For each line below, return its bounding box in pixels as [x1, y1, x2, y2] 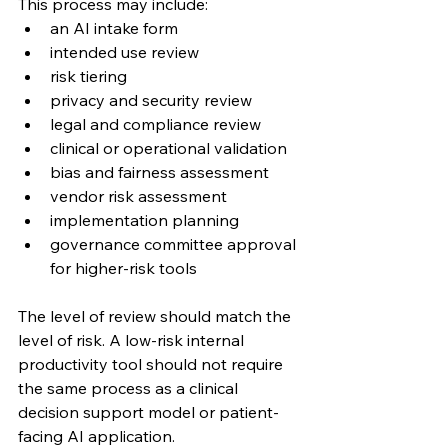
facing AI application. [18, 425, 175, 446]
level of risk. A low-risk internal [18, 329, 248, 350]
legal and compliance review [50, 113, 261, 134]
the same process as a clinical [18, 377, 242, 398]
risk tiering [50, 65, 127, 86]
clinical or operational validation [50, 137, 287, 158]
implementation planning [50, 209, 239, 230]
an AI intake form [50, 17, 178, 38]
